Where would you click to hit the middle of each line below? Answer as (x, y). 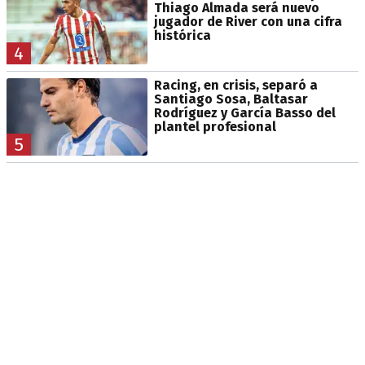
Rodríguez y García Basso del (244, 112)
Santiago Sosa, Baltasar (231, 99)
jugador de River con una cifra (248, 21)
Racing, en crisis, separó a (235, 85)
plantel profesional (215, 126)
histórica (182, 35)
